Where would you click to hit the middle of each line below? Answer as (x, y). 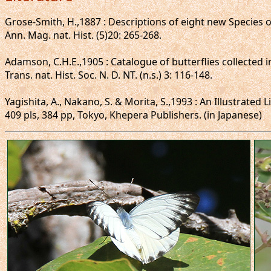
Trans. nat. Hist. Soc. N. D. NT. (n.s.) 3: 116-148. (109, 75)
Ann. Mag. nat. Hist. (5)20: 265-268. (83, 35)
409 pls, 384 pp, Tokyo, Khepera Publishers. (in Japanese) (133, 115)
